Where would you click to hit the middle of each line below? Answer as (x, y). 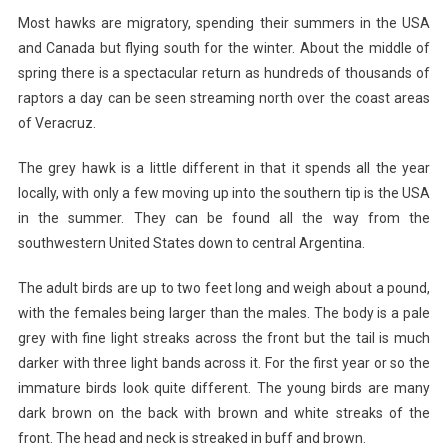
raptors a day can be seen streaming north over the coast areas (224, 98)
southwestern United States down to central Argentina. (191, 243)
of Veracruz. (56, 123)
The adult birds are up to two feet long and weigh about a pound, (224, 288)
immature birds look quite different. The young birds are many (224, 388)
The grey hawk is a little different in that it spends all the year (224, 168)
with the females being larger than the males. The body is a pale (224, 313)
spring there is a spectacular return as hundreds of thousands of (224, 73)
